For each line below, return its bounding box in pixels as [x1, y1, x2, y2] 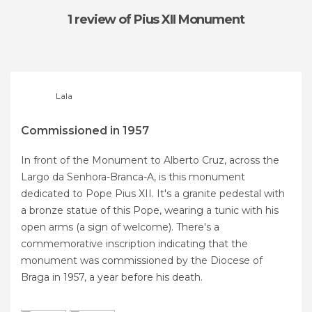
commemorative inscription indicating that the [21, 237, 248, 250]
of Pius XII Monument [118, 12, 244, 27]
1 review [68, 12, 119, 27]
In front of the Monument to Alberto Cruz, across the [21, 154, 279, 166]
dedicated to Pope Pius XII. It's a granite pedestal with [21, 187, 285, 200]
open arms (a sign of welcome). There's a [21, 221, 219, 233]
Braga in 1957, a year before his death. [21, 271, 203, 283]
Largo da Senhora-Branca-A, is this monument [21, 171, 245, 183]
